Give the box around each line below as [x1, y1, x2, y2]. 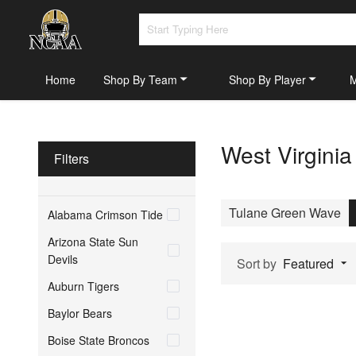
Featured [283, 253, 334, 273]
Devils [48, 250, 78, 267]
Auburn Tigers [48, 277, 119, 294]
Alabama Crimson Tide [48, 206, 163, 222]
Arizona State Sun [48, 233, 138, 250]
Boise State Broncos [48, 331, 149, 348]
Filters [54, 149, 89, 168]
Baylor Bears [48, 304, 112, 321]
